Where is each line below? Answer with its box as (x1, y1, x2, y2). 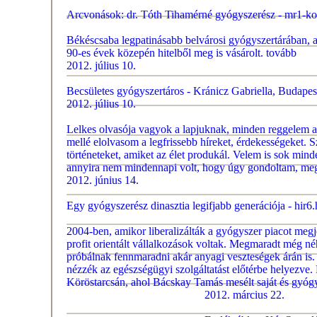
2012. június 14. (67, 174, 139, 186)
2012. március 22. (204, 289, 284, 301)
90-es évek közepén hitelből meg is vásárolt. (67, 47, 263, 59)
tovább (266, 47, 296, 59)
